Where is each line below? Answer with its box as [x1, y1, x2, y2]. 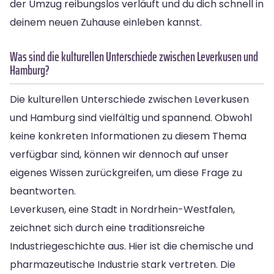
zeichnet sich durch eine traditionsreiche [10, 220, 205, 235]
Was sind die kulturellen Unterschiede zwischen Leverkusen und [10, 46, 258, 67]
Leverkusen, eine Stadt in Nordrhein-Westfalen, [10, 202, 235, 217]
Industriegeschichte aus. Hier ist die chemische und [10, 239, 253, 253]
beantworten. [10, 183, 76, 198]
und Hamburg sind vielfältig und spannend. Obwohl [10, 110, 252, 125]
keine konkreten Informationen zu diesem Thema [10, 128, 246, 143]
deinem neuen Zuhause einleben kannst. [10, 15, 202, 29]
